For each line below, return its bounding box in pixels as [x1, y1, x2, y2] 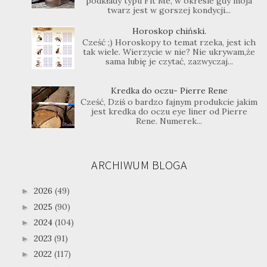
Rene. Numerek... [136, 115, 203, 126]
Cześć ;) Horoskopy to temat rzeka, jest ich [82, 36, 256, 48]
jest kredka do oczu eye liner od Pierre [91, 105, 247, 117]
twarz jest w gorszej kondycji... [107, 4, 231, 15]
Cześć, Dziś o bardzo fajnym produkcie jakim [80, 96, 258, 107]
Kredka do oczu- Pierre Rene [110, 85, 228, 96]
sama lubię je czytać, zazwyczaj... [105, 55, 233, 67]
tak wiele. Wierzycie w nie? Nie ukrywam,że [83, 46, 256, 57]
